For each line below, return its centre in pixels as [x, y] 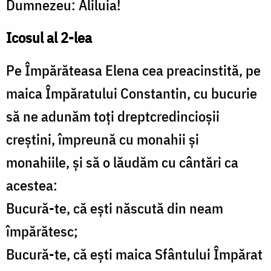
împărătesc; [42, 231]
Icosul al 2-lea [49, 38]
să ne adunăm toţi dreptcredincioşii [113, 116]
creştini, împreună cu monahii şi [103, 139]
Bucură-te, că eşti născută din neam [115, 208]
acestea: [32, 185]
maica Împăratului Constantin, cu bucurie [132, 93]
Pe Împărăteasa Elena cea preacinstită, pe [133, 70]
